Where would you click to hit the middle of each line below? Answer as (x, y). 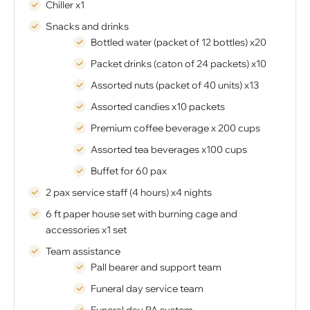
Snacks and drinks (87, 27)
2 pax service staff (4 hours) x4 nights (129, 193)
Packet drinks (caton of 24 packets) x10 (179, 64)
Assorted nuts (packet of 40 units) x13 (175, 85)
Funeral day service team (147, 289)
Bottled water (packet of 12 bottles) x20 (179, 43)
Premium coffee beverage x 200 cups (175, 128)
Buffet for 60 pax (129, 171)
